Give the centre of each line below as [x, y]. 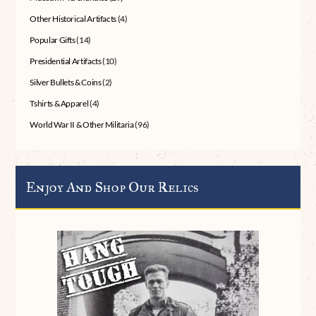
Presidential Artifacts [66, 61]
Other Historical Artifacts [73, 19]
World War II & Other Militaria [82, 125]
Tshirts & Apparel [59, 104]
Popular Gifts [53, 40]
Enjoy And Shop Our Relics [112, 187]
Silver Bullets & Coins [66, 83]
